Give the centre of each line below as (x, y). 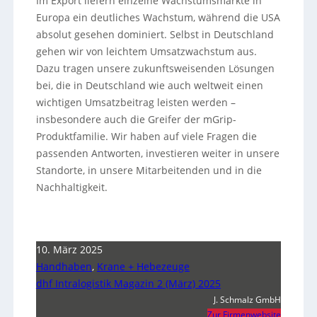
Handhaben (64, 267)
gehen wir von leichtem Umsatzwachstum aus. (146, 52)
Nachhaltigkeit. (71, 188)
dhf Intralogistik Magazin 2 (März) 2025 (128, 284)
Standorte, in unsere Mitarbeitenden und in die (149, 171)
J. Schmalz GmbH (248, 300)
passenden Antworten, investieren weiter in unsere (157, 154)
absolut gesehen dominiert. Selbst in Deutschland (155, 35)
